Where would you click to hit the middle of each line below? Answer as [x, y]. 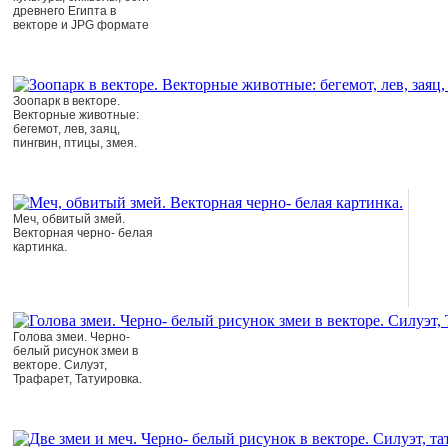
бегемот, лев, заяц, [66, 129]
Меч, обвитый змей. [69, 219]
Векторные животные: [76, 115]
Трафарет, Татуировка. [77, 379]
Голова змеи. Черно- [71, 337]
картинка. [40, 247]
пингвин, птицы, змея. [75, 143]
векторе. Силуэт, [60, 365]
